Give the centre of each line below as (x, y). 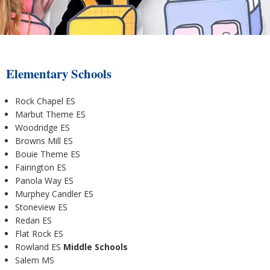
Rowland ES (39, 247)
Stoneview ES (41, 207)
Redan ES (33, 221)
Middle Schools (96, 247)
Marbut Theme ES (50, 115)
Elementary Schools (59, 74)
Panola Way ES (44, 181)
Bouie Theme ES (48, 154)
